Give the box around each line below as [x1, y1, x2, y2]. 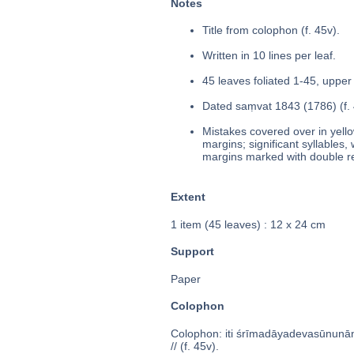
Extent [170, 190, 205, 204]
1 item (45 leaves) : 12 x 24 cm [170, 217, 326, 231]
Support [170, 245, 214, 258]
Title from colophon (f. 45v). [201, 24, 340, 37]
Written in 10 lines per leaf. [201, 49, 336, 62]
